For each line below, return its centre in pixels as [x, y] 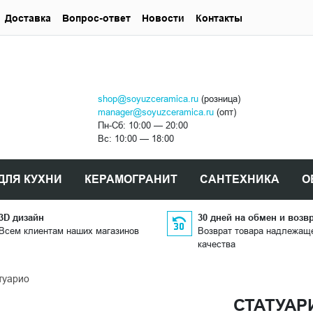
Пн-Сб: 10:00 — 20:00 [143, 125]
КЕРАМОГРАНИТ [131, 180]
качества [217, 244]
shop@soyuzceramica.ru [148, 99]
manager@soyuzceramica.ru [155, 112]
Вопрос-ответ [96, 18]
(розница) [219, 99]
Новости [163, 18]
